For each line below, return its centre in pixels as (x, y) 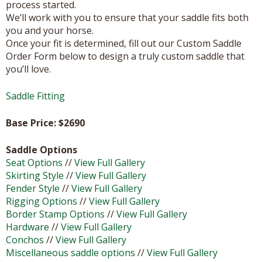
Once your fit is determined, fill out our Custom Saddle (124, 43)
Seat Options (34, 162)
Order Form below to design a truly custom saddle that (125, 56)
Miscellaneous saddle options (70, 252)
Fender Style (33, 188)
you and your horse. (50, 30)
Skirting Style (35, 175)
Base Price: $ (35, 123)
